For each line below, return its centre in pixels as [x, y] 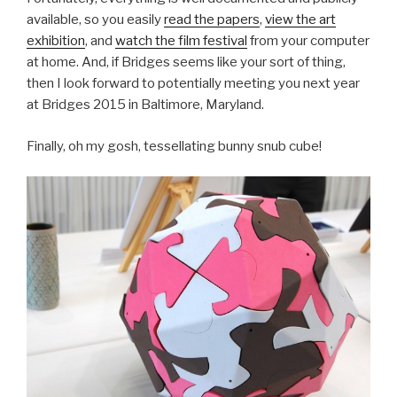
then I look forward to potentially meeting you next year [193, 84]
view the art [300, 20]
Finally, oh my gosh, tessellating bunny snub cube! [174, 146]
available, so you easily [95, 20]
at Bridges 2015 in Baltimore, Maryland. [145, 105]
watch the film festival [181, 41]
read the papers [212, 20]
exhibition [56, 41]
